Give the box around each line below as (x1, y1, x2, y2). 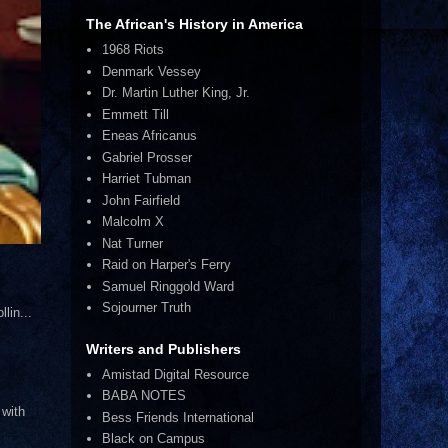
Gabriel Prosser (102, 149, 193, 165)
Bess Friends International (102, 409, 255, 425)
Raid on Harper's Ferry (102, 257, 232, 273)
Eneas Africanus (102, 128, 198, 144)
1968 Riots (102, 42, 165, 58)
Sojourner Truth (102, 300, 192, 316)
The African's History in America (86, 16, 303, 32)
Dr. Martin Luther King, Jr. (102, 85, 251, 101)
